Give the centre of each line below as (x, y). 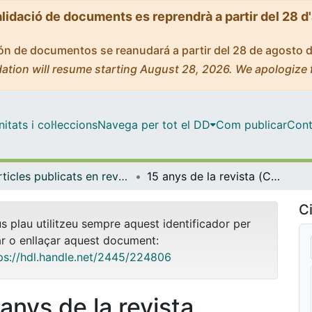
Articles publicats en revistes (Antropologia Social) (123, 176)
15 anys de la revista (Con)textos (275, 176)
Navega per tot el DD (154, 124)
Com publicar (251, 124)
